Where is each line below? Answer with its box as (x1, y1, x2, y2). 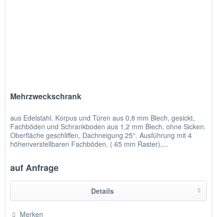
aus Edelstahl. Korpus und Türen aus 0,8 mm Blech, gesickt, (10, 113, 195, 123)
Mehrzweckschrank (10, 91, 82, 102)
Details (91, 186, 114, 196)
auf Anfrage (10, 161, 59, 174)
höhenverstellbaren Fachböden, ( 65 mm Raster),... (10, 139, 169, 149)
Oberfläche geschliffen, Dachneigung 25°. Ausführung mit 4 (10, 130, 192, 140)
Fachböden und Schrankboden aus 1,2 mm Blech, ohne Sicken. (10, 122, 206, 132)
